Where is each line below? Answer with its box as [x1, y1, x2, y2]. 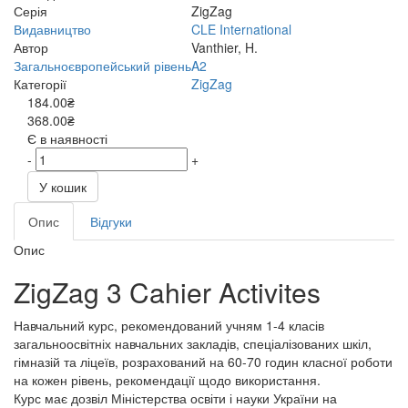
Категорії [14, 75, 66, 93]
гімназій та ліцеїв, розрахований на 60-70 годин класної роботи [14, 352, 393, 371]
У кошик [39, 178, 87, 196]
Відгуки [90, 212, 132, 230]
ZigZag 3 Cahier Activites [14, 272, 321, 311]
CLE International [191, 20, 291, 38]
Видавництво [14, 20, 91, 38]
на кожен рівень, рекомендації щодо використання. [14, 371, 321, 389]
